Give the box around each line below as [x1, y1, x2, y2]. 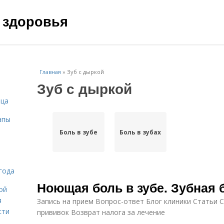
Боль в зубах [119, 127, 161, 136]
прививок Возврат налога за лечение [37, 207, 165, 217]
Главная [39, 68, 61, 75]
